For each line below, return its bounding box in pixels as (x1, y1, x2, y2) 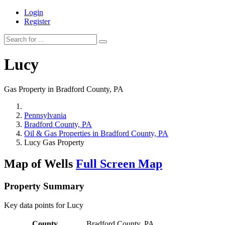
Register (24, 17, 50, 26)
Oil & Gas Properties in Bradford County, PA (24, 129, 168, 138)
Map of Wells (4, 157, 76, 170)
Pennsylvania (24, 110, 66, 120)
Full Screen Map (76, 157, 162, 170)
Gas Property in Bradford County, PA (4, 84, 124, 93)
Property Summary (4, 180, 84, 191)
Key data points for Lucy (4, 201, 83, 210)
